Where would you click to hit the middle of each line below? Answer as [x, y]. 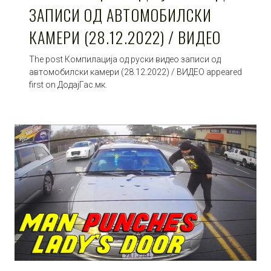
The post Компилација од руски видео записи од [125, 59]
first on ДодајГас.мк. [68, 84]
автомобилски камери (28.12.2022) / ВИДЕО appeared [135, 72]
